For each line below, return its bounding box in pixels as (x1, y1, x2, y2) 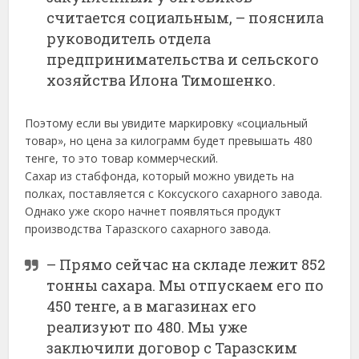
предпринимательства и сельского (46, 49, 320, 69)
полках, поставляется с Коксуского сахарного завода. (25, 185, 323, 201)
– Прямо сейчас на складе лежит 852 (46, 254, 326, 274)
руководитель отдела (46, 28, 212, 48)
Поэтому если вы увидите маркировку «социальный (25, 115, 309, 131)
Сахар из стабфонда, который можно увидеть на (25, 167, 295, 184)
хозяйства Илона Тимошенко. (46, 70, 276, 90)
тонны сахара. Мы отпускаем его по (46, 275, 325, 295)
